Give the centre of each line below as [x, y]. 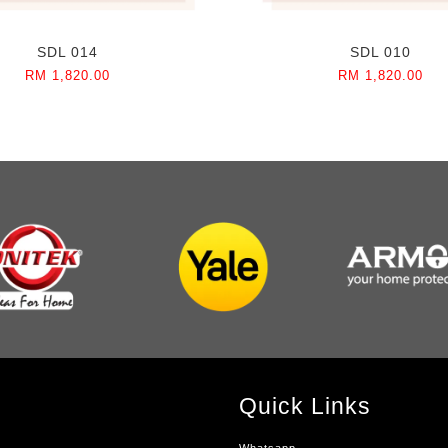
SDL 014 [67, 52]
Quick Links [305, 406]
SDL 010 [381, 52]
